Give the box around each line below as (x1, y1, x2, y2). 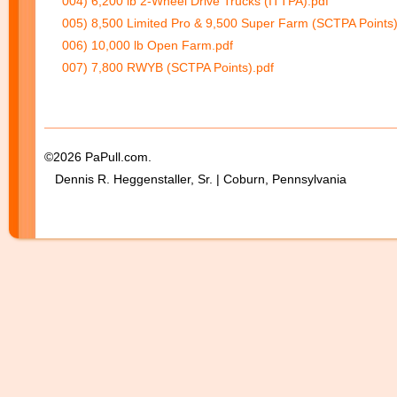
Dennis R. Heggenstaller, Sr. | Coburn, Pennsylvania (44, 172, 346, 186)
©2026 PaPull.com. (44, 150, 152, 164)
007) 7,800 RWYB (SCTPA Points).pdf (62, 60, 274, 74)
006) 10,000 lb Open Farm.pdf (62, 38, 233, 52)
